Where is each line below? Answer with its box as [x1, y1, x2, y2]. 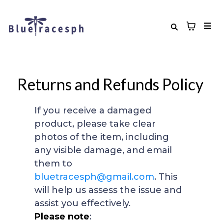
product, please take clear [34, 118, 156, 129]
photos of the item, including [34, 132, 169, 142]
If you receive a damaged [34, 105, 151, 116]
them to [34, 158, 72, 169]
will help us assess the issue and [34, 185, 182, 195]
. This [154, 171, 177, 182]
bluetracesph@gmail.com [34, 171, 154, 182]
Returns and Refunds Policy [17, 75, 203, 94]
